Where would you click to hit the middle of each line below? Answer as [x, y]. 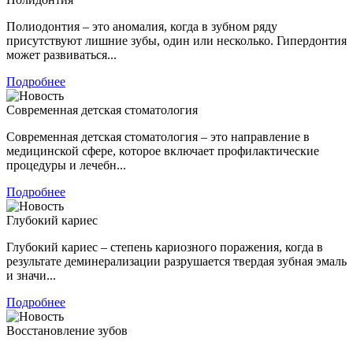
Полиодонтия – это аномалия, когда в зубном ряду [142, 26]
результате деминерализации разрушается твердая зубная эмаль [176, 261]
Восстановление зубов [67, 330]
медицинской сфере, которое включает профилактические [163, 150]
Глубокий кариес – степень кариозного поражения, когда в [165, 247]
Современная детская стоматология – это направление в [158, 136]
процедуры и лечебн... [66, 165]
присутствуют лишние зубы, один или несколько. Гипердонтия [176, 40]
